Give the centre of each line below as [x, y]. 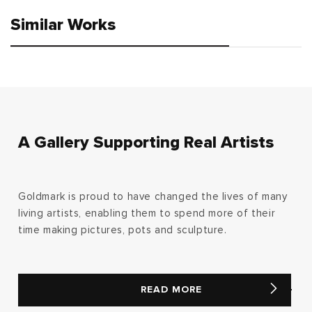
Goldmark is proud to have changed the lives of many [153, 196]
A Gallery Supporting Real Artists [146, 142]
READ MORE [171, 290]
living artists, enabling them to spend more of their [147, 213]
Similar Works [63, 25]
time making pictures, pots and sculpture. [123, 230]
